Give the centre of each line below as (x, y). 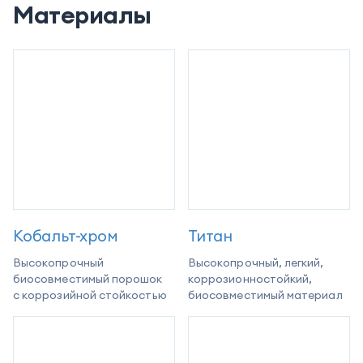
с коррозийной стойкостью (90, 295)
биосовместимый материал (265, 295)
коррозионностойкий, (250, 279)
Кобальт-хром (66, 236)
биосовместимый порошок (88, 279)
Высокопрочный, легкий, (256, 263)
